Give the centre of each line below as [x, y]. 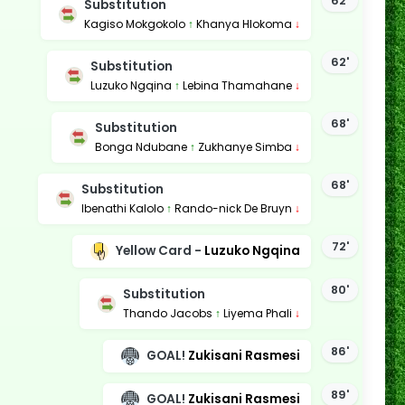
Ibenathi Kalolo [122, 208]
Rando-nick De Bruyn [233, 208]
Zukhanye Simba [245, 147]
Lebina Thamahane [237, 85]
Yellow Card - [160, 251]
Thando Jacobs [168, 313]
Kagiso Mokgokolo [135, 24]
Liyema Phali [258, 313]
